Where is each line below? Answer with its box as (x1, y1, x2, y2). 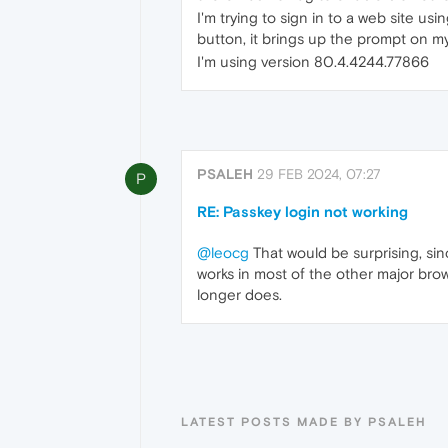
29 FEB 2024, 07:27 (257, 166, 381, 183)
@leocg (197, 244, 249, 262)
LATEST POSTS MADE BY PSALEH (181, 414, 427, 429)
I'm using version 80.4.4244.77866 (197, 53, 429, 70)
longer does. (197, 286, 282, 304)
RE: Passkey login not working (197, 203, 408, 221)
